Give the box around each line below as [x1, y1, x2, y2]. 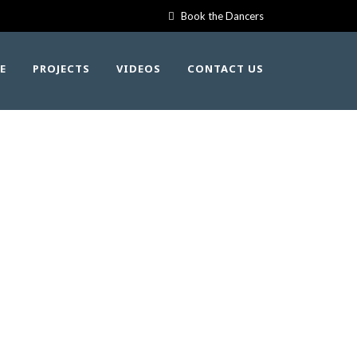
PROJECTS [33, 61, 90, 76]
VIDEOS [116, 61, 161, 76]
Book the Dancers [181, 10, 264, 22]
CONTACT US [187, 61, 264, 76]
